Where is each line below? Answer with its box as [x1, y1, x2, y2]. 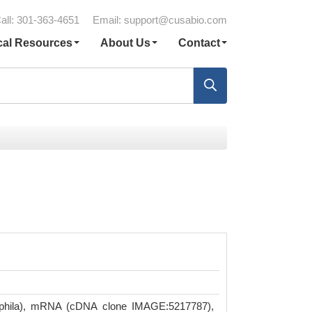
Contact [178, 37, 220, 49]
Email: [93, 14, 124, 26]
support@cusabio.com [124, 14, 227, 26]
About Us [100, 37, 150, 49]
